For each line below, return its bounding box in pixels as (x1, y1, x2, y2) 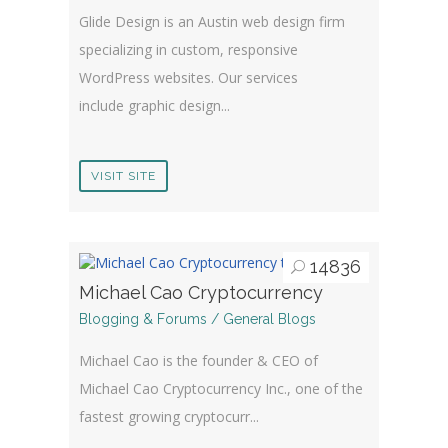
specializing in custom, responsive (79, 39, 298, 59)
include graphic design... (79, 95, 230, 115)
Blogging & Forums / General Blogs (79, 311, 316, 328)
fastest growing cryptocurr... (79, 407, 259, 427)
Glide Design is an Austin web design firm (79, 11, 345, 31)
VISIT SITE (91, 168, 156, 183)
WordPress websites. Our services (79, 67, 298, 87)
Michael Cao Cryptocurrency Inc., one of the (79, 379, 363, 399)
